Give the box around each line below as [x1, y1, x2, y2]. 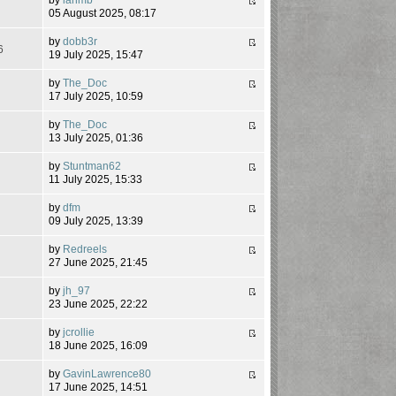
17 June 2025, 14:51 [49, 380, 148, 393]
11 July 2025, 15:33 [49, 172, 143, 186]
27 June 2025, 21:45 [49, 255, 148, 269]
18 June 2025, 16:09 [49, 339, 148, 352]
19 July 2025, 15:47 [49, 48, 144, 61]
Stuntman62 [63, 159, 122, 172]
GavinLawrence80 [63, 367, 152, 380]
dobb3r [63, 34, 98, 48]
